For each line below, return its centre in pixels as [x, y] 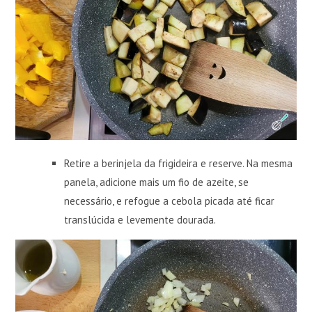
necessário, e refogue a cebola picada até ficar [170, 201]
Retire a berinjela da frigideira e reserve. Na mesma [179, 164]
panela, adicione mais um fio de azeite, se [157, 182]
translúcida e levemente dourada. [140, 220]
